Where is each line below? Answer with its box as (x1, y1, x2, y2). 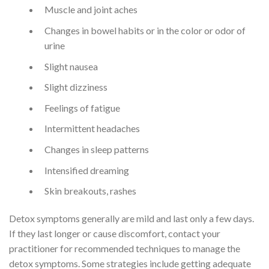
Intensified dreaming (44, 164, 129, 176)
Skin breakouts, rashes (44, 185, 136, 197)
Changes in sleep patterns (44, 143, 149, 155)
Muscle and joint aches (44, 4, 138, 16)
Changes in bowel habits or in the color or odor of (44, 24, 246, 36)
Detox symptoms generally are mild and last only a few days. (9, 212, 254, 224)
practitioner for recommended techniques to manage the (9, 242, 240, 254)
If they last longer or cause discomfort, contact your (9, 227, 220, 239)
